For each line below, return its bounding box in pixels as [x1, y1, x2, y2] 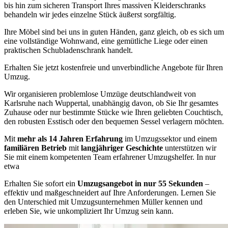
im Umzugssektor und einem [125, 134, 217, 143]
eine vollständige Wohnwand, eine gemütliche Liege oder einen [4, 37, 208, 45]
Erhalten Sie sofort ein [4, 179, 77, 188]
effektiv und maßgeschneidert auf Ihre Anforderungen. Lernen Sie [4, 188, 216, 197]
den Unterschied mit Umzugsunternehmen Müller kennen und [4, 197, 203, 206]
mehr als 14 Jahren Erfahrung [17, 134, 125, 143]
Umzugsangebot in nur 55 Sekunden [77, 179, 203, 188]
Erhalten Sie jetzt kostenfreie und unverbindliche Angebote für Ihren [4, 63, 223, 72]
